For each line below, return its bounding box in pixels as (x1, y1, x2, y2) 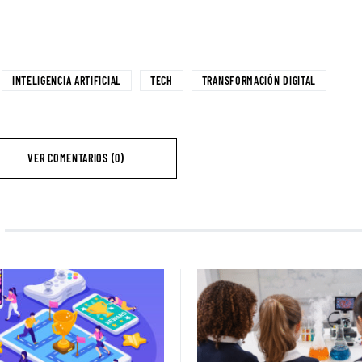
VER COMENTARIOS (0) (27, 150, 124, 165)
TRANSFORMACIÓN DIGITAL (201, 73, 317, 87)
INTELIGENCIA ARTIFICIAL (11, 73, 121, 87)
